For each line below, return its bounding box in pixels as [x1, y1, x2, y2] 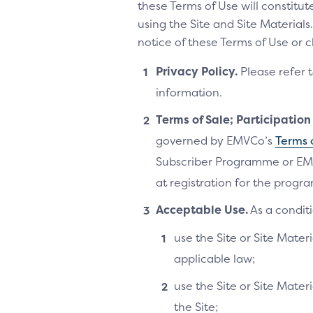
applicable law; [174, 251, 255, 266]
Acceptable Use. [156, 202, 248, 217]
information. [156, 85, 222, 100]
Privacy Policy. [156, 64, 238, 79]
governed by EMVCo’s [156, 133, 275, 148]
